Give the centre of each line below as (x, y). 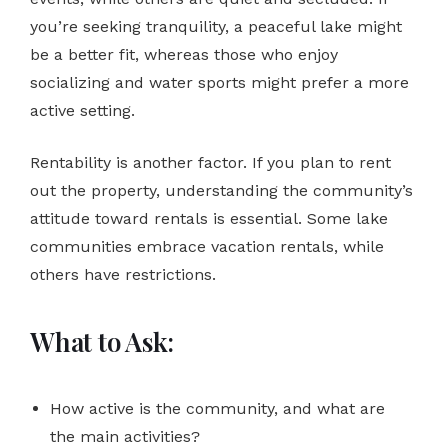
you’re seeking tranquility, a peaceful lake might (216, 26)
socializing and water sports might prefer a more (219, 82)
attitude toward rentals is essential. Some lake (209, 218)
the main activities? (125, 436)
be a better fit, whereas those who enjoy (184, 54)
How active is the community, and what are (217, 408)
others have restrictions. (123, 274)
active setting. (82, 110)
